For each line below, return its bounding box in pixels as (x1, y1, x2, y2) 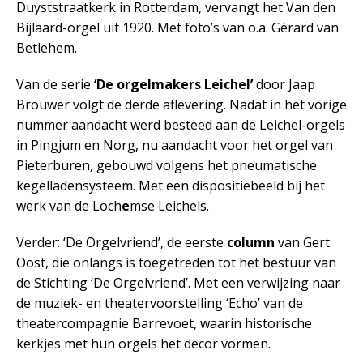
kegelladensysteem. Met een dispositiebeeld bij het (16, 177, 325, 194)
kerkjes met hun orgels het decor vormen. (16, 335, 271, 352)
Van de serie (16, 75, 91, 93)
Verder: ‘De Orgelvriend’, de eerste (16, 233, 227, 251)
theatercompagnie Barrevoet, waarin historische (16, 314, 312, 332)
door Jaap (253, 75, 315, 93)
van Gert (275, 233, 330, 251)
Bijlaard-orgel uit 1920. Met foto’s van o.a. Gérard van (16, 19, 339, 36)
